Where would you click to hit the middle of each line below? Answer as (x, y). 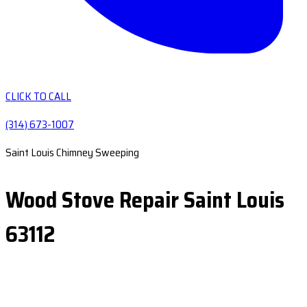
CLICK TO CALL (38, 96)
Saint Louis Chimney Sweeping (72, 152)
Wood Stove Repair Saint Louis (145, 200)
